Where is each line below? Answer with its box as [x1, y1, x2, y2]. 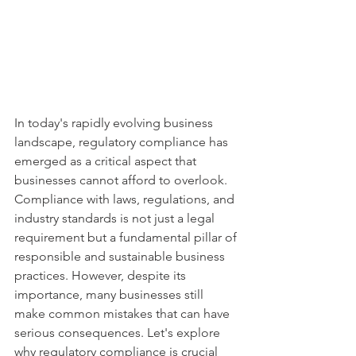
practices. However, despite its [14, 268, 189, 284]
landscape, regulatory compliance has [14, 134, 231, 150]
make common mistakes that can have [14, 306, 233, 322]
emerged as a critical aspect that [14, 153, 199, 169]
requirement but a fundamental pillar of [14, 230, 240, 246]
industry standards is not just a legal [14, 211, 218, 226]
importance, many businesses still [14, 287, 207, 303]
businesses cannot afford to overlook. [14, 172, 230, 188]
